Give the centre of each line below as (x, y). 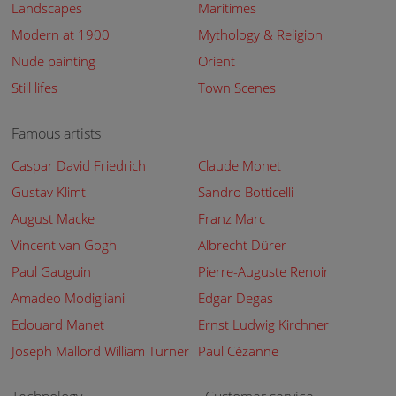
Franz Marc (231, 218)
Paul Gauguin (52, 271)
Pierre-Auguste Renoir (263, 271)
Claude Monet (239, 165)
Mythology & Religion (260, 34)
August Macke (53, 218)
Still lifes (35, 88)
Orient (216, 61)
